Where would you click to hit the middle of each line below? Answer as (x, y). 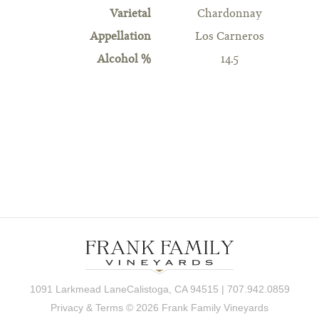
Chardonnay (229, 14)
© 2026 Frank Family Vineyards (196, 308)
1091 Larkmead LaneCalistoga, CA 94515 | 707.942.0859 (159, 289)
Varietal (131, 14)
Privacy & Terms (87, 308)
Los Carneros (229, 37)
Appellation (121, 37)
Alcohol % (124, 60)
